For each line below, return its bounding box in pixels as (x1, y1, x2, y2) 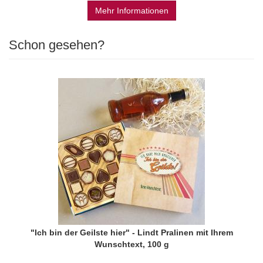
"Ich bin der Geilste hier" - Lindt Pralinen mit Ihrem (30, 228, 233, 237)
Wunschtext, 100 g (94, 240, 169, 249)
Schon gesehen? (9, 38, 104, 52)
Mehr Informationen (95, 6, 168, 15)
